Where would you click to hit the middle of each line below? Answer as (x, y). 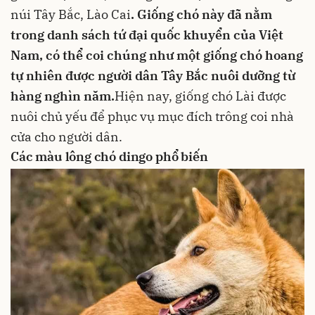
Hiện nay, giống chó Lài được (200, 96)
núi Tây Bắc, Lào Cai (71, 14)
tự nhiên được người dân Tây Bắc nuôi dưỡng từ (153, 75)
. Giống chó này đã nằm (201, 14)
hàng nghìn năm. (63, 96)
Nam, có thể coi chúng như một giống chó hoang (157, 55)
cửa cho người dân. (66, 136)
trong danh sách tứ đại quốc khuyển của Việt (147, 34)
